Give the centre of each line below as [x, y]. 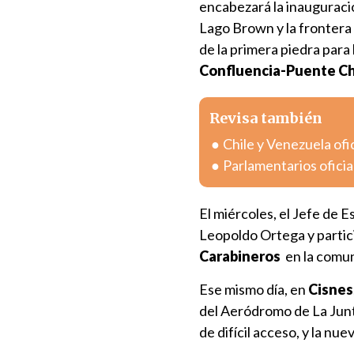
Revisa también [266, 118]
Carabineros [241, 256]
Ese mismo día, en [254, 289]
